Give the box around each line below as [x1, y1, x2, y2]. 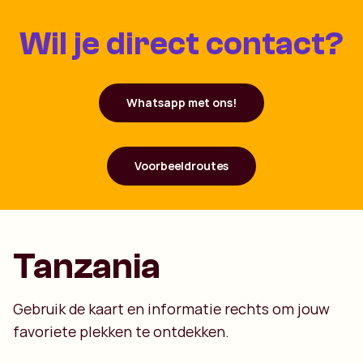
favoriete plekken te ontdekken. [13, 322, 229, 342]
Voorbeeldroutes [135, 158, 228, 174]
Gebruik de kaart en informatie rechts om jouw [13, 299, 330, 319]
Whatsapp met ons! [126, 95, 237, 111]
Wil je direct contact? [19, 25, 344, 63]
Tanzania [13, 246, 160, 288]
